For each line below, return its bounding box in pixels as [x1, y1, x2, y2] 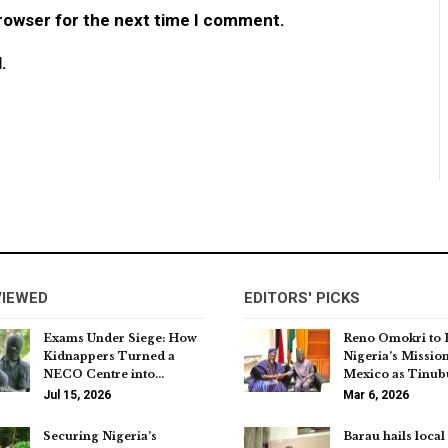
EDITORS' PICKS [244, 288, 360, 307]
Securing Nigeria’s [43, 428, 157, 443]
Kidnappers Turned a [43, 348, 175, 363]
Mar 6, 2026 [343, 387, 409, 402]
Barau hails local [343, 428, 445, 443]
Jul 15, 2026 [43, 387, 111, 402]
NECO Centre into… [43, 366, 164, 381]
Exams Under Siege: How [43, 330, 197, 345]
